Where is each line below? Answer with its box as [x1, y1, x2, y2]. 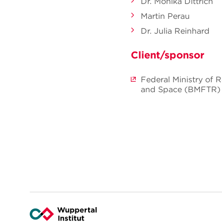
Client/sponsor [131, 49, 204, 61]
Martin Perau [141, 11, 190, 21]
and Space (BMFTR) [141, 84, 221, 95]
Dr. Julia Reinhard [141, 26, 210, 36]
